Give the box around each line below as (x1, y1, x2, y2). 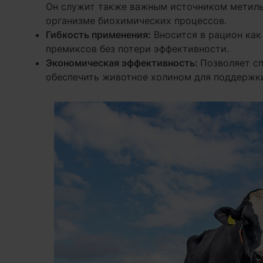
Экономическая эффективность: (45, 57, 200, 69)
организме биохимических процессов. (45, 15, 227, 26)
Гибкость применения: (45, 29, 151, 41)
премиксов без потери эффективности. (45, 43, 229, 55)
